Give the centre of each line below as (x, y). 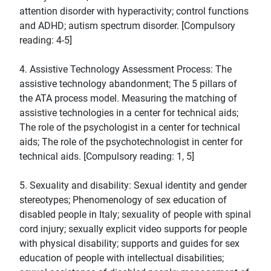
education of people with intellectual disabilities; (122, 258)
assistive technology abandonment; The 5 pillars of (128, 84)
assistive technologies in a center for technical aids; (129, 113)
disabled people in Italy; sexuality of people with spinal (135, 215)
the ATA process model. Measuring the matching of (128, 99)
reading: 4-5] (46, 41)
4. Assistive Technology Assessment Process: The (126, 70)
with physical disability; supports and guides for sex (129, 244)
